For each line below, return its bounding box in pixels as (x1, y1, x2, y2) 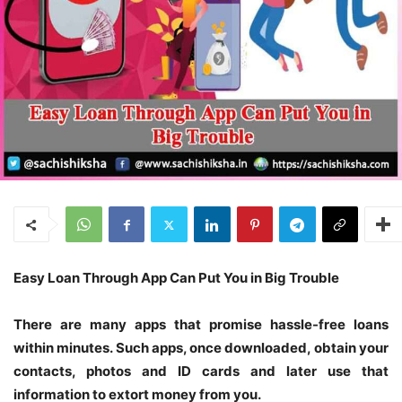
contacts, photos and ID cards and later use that (13, 363, 389, 380)
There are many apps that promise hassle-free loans (13, 316, 389, 334)
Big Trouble (262, 269, 339, 287)
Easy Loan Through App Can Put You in (13, 269, 262, 287)
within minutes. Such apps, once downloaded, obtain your (13, 339, 389, 357)
